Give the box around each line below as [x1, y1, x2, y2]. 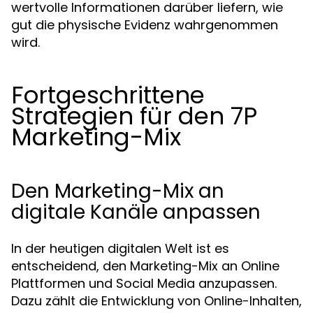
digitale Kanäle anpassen [11, 198, 261, 226]
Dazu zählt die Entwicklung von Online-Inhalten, [11, 292, 302, 310]
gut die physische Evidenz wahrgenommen [11, 16, 278, 34]
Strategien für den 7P [11, 99, 257, 133]
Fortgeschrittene [11, 78, 205, 112]
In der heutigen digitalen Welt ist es [11, 240, 229, 257]
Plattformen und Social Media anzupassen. [11, 275, 277, 292]
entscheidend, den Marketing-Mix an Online [11, 257, 279, 275]
